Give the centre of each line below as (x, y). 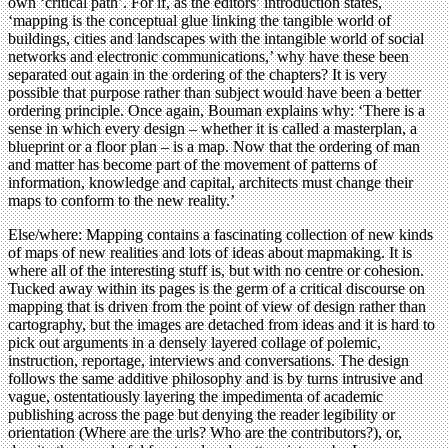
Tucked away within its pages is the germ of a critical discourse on (216, 289)
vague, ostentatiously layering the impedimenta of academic (195, 397)
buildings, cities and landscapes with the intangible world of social (216, 39)
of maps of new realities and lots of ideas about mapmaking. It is (210, 253)
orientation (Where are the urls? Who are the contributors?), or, (205, 433)
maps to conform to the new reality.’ (121, 201)
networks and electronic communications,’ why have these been (208, 57)
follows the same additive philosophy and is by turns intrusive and (215, 379)
